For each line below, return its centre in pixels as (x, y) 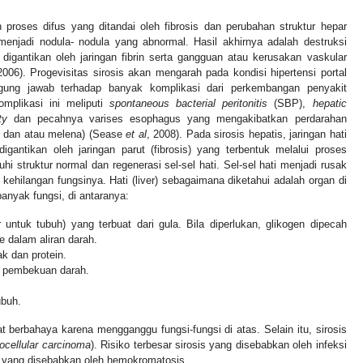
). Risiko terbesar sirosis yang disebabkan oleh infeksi (218, 344)
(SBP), (290, 103)
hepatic (329, 103)
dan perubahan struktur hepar (273, 26)
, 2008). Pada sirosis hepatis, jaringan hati (246, 134)
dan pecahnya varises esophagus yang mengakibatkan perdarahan (177, 118)
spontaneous (143, 103)
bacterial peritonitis (222, 103)
